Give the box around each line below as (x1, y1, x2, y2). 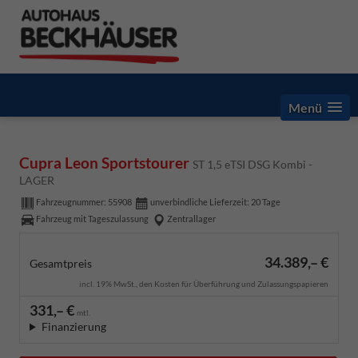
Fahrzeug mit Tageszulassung (36, 213, 149, 225)
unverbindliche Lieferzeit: (150, 197, 251, 208)
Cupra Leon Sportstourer (19, 153, 193, 172)
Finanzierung (41, 319, 106, 333)
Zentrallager (167, 213, 216, 225)
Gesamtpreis (30, 256, 92, 270)
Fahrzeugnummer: (36, 197, 108, 208)
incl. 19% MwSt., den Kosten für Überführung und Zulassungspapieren (79, 278, 328, 288)
